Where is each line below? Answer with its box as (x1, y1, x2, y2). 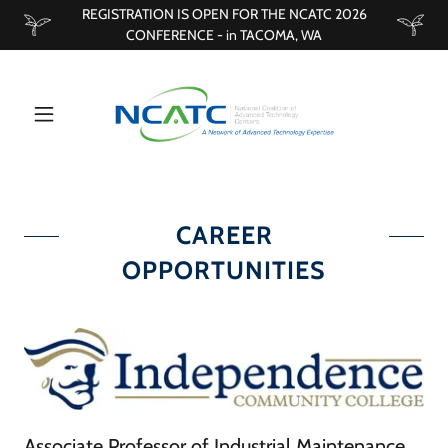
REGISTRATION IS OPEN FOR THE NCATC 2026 (81, 5, 367, 23)
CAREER (175, 220, 273, 250)
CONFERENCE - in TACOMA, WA (126, 26, 322, 44)
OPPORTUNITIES (122, 255, 326, 285)
